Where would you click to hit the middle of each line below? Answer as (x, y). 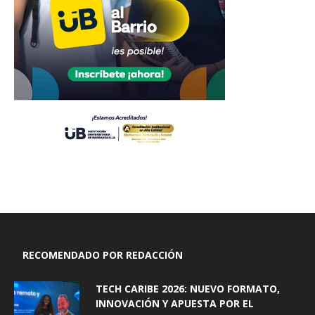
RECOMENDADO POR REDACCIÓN (103, 255)
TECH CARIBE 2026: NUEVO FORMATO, (188, 288)
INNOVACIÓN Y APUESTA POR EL (175, 303)
